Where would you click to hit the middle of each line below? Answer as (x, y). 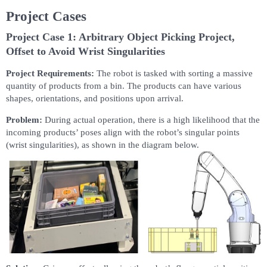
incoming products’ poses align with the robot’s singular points (123, 133)
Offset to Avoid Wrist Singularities (86, 52)
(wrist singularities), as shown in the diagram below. (103, 145)
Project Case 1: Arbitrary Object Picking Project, (120, 37)
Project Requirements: (50, 74)
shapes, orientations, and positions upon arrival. (95, 99)
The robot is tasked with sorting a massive (173, 74)
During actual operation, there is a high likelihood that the (151, 120)
